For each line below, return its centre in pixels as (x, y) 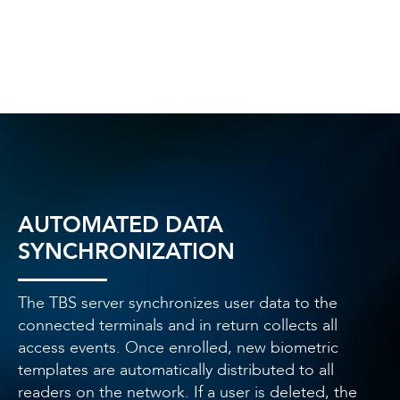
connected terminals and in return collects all (178, 325)
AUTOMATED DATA (121, 225)
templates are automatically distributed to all (176, 370)
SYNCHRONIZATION (126, 251)
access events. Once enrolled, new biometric (178, 347)
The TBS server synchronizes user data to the (178, 303)
